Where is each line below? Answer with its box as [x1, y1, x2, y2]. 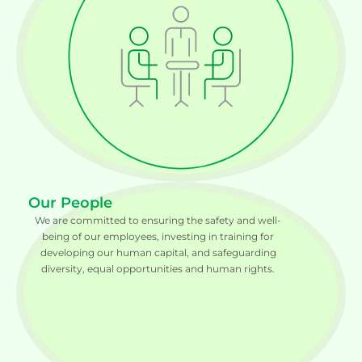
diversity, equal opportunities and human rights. [41, 263, 276, 275]
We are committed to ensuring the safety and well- [35, 214, 282, 226]
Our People [28, 194, 112, 212]
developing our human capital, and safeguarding [40, 246, 276, 259]
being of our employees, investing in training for [42, 230, 275, 242]
